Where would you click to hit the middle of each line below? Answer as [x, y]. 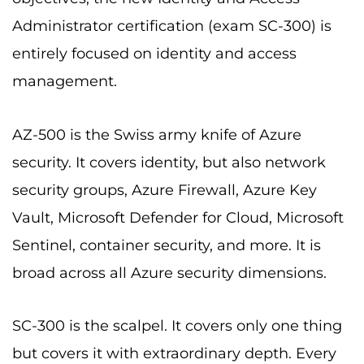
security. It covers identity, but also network [169, 162]
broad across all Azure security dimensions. [169, 273]
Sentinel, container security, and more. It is [167, 245]
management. [65, 82]
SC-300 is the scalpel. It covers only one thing [177, 326]
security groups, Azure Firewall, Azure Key [165, 190]
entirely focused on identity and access [154, 54]
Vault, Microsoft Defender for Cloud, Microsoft [178, 217]
